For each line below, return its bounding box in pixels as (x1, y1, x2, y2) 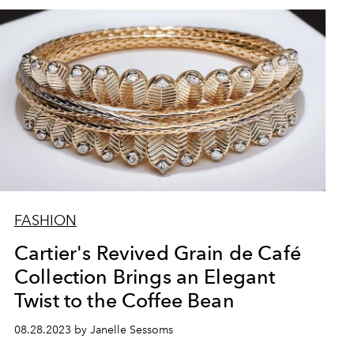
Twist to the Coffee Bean (13, 288, 235, 312)
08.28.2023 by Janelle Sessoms (13, 323, 173, 337)
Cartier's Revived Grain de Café (13, 241, 301, 265)
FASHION (13, 212, 77, 229)
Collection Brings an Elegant (13, 265, 276, 288)
